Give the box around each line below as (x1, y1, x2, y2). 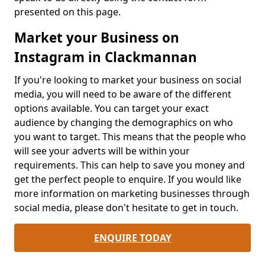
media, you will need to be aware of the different (14, 88, 231, 101)
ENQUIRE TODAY (93, 231, 172, 245)
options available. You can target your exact (14, 102, 209, 115)
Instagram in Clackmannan (14, 48, 197, 67)
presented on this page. (14, 5, 121, 19)
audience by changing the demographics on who (14, 116, 233, 130)
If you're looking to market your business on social (14, 73, 241, 87)
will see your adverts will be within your (14, 144, 190, 158)
